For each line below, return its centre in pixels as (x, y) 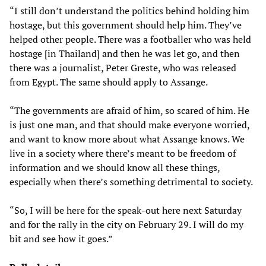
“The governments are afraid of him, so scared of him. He (129, 110)
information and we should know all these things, (115, 167)
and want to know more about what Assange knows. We (127, 139)
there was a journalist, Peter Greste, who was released (123, 67)
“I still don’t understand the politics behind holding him (129, 10)
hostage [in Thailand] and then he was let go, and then (125, 53)
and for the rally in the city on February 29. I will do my (126, 224)
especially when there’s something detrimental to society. (131, 181)
